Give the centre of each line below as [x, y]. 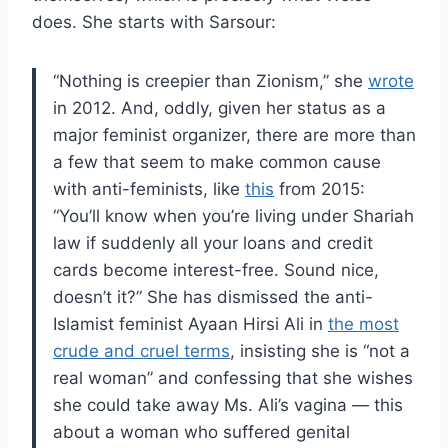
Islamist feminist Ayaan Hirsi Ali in [190, 323]
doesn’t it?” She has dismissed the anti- [213, 296]
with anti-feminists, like [149, 188]
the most [363, 323]
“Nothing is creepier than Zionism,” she [210, 80]
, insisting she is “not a [320, 350]
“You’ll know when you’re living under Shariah [233, 215]
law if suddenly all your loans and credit [213, 242]
